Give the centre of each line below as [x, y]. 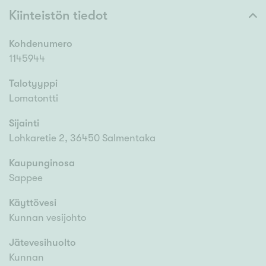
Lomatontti [34, 99]
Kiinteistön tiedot [58, 15]
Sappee [26, 178]
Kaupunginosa [42, 163]
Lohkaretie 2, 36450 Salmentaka [82, 138]
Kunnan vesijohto [47, 218]
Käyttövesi [33, 203]
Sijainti [24, 123]
